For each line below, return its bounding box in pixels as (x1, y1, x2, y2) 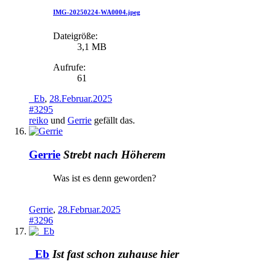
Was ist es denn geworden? (53, 172, 156, 183)
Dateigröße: (53, 31, 98, 42)
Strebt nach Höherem (63, 148, 166, 161)
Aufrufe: (53, 62, 86, 73)
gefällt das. (92, 115, 135, 126)
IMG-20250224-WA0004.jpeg (53, 8, 140, 16)
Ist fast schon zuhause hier (52, 248, 179, 261)
